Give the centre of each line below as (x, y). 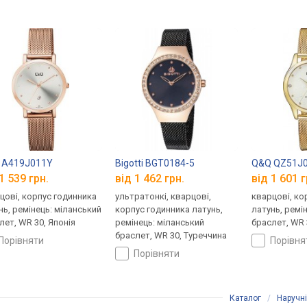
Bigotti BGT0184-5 (155, 163)
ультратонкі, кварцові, (163, 197)
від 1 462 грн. (150, 179)
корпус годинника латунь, (169, 210)
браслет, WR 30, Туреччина (171, 236)
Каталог (245, 298)
